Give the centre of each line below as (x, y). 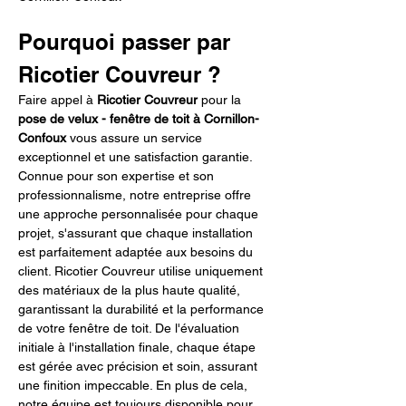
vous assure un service (136, 138)
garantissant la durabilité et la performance (143, 309)
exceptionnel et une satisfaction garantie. (137, 157)
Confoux (42, 138)
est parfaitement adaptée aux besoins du (137, 252)
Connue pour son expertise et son (118, 176)
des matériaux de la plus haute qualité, (131, 290)
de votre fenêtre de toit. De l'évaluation (130, 328)
